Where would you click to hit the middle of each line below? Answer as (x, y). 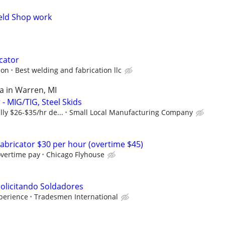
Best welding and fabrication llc (68, 70)
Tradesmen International (76, 197)
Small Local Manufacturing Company (131, 112)
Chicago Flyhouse (75, 154)
